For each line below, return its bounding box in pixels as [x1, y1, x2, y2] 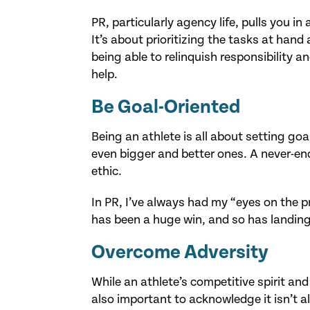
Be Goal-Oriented [91, 95, 240, 118]
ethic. [91, 163, 122, 179]
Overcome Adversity [91, 241, 268, 264]
